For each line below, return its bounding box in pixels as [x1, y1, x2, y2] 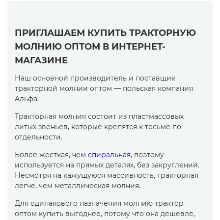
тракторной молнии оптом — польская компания [15, 84, 193, 93]
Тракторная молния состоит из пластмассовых [15, 112, 184, 121]
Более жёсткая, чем [15, 150, 88, 159]
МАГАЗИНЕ [15, 55, 68, 66]
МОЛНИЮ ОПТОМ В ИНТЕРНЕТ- [15, 41, 165, 52]
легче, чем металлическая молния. [15, 181, 140, 190]
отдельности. [15, 133, 62, 141]
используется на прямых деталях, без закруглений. [15, 161, 199, 169]
